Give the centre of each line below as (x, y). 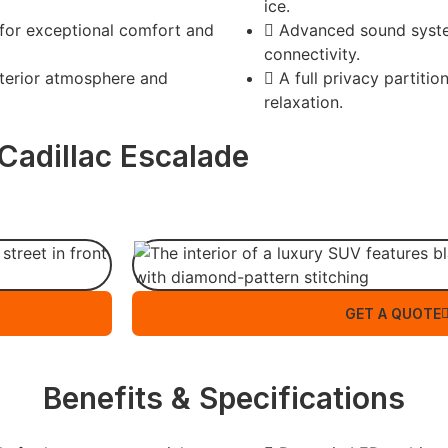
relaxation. (303, 102)
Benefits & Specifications (224, 398)
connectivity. (312, 54)
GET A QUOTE (393, 313)
